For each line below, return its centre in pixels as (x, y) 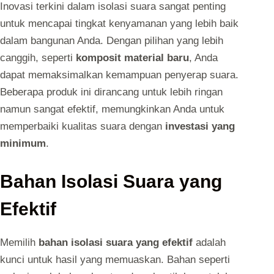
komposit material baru (132, 57)
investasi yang (200, 126)
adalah (209, 243)
